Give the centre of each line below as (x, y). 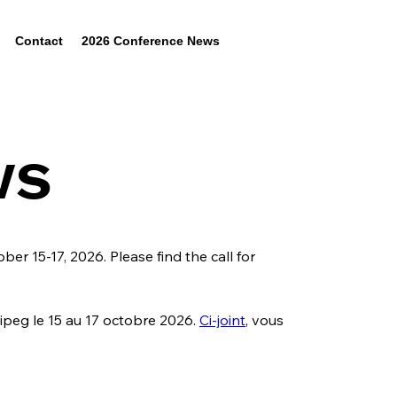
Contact (39, 41)
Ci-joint (222, 319)
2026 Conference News (150, 41)
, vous (266, 319)
